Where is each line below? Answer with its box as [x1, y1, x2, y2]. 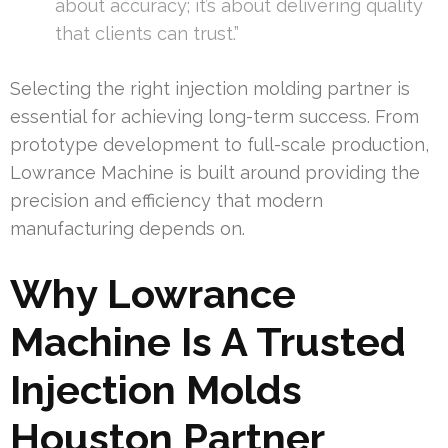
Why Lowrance [10, 269, 296, 317]
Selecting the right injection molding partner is [10, 77, 410, 99]
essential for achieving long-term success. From [10, 105, 419, 127]
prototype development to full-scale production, [10, 133, 429, 155]
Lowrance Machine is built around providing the [10, 161, 420, 183]
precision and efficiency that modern [10, 189, 323, 211]
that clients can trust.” [55, 22, 239, 44]
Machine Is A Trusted [10, 317, 406, 365]
